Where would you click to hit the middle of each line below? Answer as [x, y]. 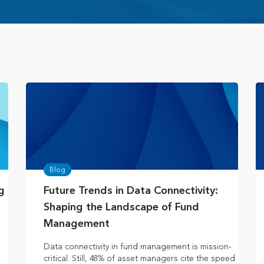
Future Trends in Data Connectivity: [131, 191]
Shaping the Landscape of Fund [121, 208]
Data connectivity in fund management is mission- [138, 247]
